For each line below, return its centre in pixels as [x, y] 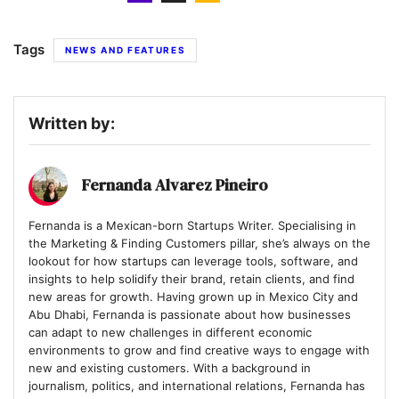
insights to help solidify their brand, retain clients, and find [191, 279]
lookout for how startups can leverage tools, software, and [193, 261]
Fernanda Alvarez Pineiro [175, 184]
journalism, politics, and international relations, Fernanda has [197, 386]
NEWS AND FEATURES [126, 50]
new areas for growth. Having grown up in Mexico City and [193, 297]
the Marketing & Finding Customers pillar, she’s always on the [199, 244]
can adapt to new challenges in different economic [170, 333]
